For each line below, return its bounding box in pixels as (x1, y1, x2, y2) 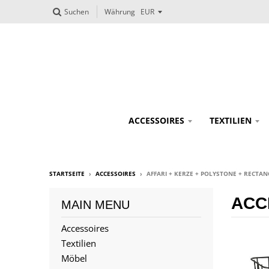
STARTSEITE (49, 169, 85, 178)
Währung (104, 7, 135, 17)
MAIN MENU (61, 198, 130, 211)
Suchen (64, 7, 89, 17)
